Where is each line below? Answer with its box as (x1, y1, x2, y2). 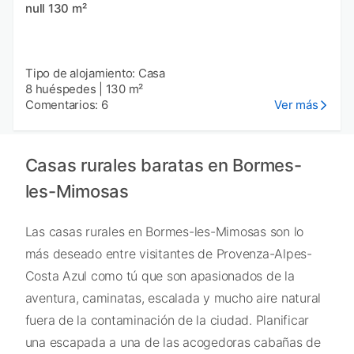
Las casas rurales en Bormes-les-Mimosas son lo (24, 224, 303, 240)
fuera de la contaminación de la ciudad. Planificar (24, 312, 309, 329)
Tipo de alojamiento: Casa (25, 66, 165, 81)
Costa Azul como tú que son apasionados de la (24, 268, 295, 284)
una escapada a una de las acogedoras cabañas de (24, 334, 321, 351)
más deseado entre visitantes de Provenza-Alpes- (24, 246, 312, 262)
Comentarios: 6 (25, 97, 108, 113)
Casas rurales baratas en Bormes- (24, 155, 302, 176)
